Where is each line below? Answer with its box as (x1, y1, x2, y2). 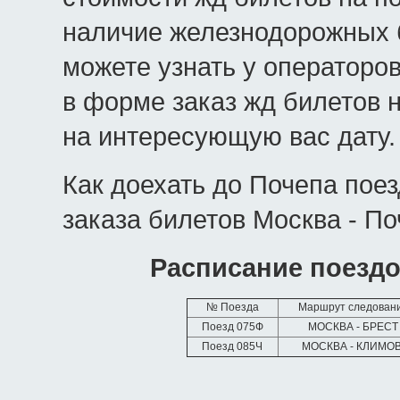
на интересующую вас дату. (62, 121, 396, 151)
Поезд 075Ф (202, 321, 263, 333)
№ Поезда (206, 301, 259, 313)
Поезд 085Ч (202, 340, 263, 353)
